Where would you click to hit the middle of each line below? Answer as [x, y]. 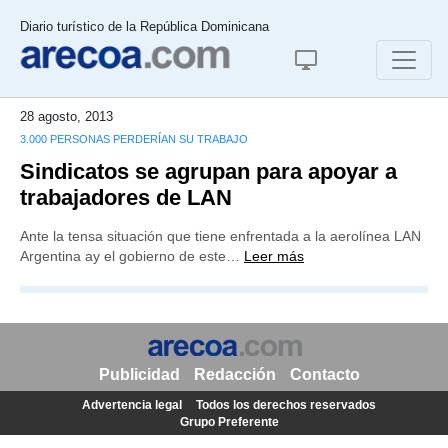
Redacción [234, 374]
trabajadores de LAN [126, 197]
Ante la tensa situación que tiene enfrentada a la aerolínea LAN [220, 236]
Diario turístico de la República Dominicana [144, 26]
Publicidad [139, 374]
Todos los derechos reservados [286, 405]
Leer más [274, 256]
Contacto [324, 374]
